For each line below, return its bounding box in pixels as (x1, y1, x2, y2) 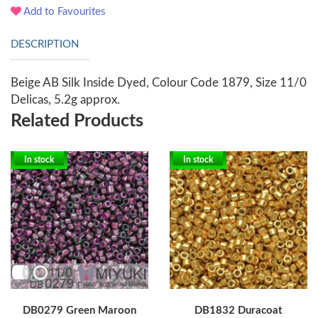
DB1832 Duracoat (194, 305, 283, 317)
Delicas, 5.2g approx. (11, 94, 120, 106)
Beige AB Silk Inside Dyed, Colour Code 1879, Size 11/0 (11, 77, 307, 89)
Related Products (11, 112, 143, 131)
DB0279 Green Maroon (23, 305, 136, 317)
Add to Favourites (21, 6, 106, 18)
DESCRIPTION (11, 39, 79, 50)
